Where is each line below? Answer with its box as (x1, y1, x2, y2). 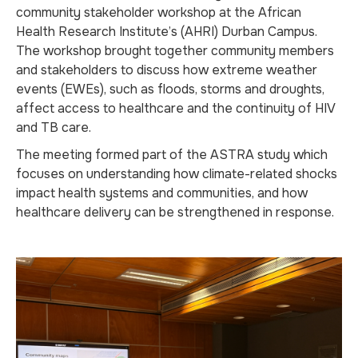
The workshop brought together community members (16, 42, 334, 59)
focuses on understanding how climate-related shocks (16, 165, 337, 182)
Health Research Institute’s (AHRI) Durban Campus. (16, 23, 317, 40)
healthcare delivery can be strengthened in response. (16, 204, 334, 221)
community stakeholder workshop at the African (16, 4, 301, 21)
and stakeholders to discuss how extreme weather (16, 62, 317, 78)
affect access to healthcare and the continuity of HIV (16, 100, 335, 117)
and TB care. (16, 119, 91, 136)
